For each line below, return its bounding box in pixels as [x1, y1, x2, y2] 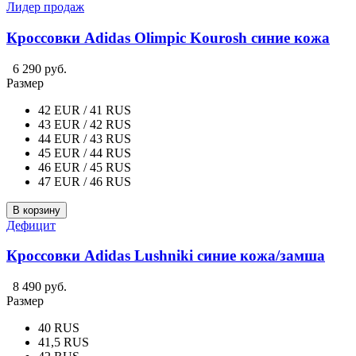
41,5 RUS [38, 335, 89, 350]
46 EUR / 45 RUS [38, 160, 131, 174]
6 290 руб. [13, 61, 67, 75]
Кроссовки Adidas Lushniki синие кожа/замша [6, 247, 325, 265]
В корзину [13, 203, 60, 216]
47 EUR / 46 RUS [38, 174, 131, 188]
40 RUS [38, 321, 79, 335]
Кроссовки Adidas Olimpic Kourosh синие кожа [6, 29, 330, 46]
